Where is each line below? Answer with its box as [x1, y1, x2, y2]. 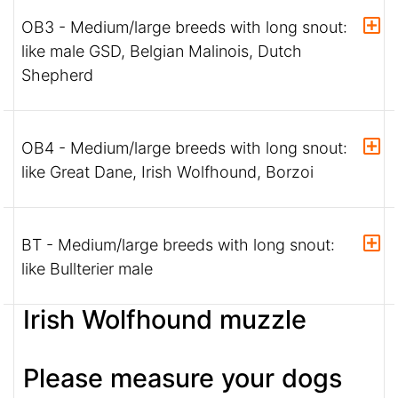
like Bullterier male [21, 259, 153, 279]
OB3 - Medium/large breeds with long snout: [21, 18, 347, 37]
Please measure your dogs [23, 362, 342, 394]
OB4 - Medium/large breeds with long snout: [21, 139, 347, 158]
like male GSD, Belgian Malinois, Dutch [21, 42, 302, 61]
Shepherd [21, 66, 93, 85]
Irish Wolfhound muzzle [23, 304, 306, 336]
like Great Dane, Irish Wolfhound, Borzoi [21, 163, 314, 182]
